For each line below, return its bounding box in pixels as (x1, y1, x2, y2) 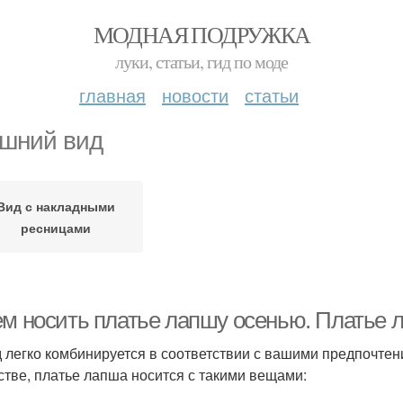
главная (79, 82, 146, 108)
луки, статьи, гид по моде (115, 49, 288, 74)
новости (162, 82, 228, 108)
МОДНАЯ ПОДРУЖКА (93, 19, 310, 49)
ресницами (20, 219, 91, 237)
